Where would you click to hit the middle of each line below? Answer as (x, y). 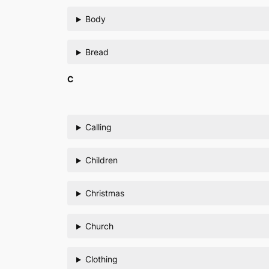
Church (99, 226)
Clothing (101, 259)
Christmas (104, 193)
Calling (98, 127)
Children (101, 160)
